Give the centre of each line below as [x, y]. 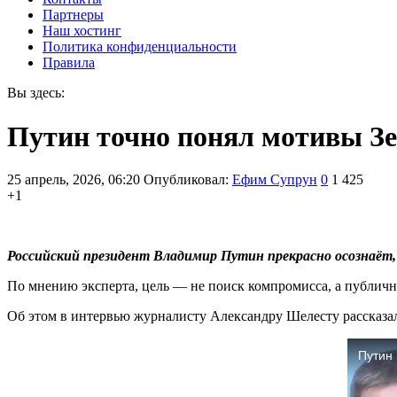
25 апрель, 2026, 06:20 [74, 180]
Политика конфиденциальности [140, 47]
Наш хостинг [82, 31]
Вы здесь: [36, 93]
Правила [69, 63]
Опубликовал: [188, 180]
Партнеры [73, 15]
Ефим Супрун [275, 180]
